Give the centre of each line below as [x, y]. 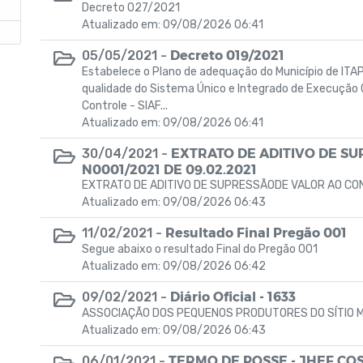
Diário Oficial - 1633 [233, 296]
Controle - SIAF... [125, 106]
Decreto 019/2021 [227, 55]
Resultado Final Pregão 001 [256, 232]
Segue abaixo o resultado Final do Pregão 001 [200, 249]
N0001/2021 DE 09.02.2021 [169, 169]
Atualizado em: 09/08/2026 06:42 [174, 266]
